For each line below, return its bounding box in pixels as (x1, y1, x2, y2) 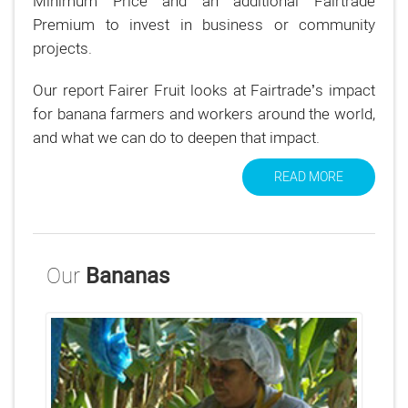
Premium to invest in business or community (33, 15, 375, 34)
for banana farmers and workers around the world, (33, 104, 375, 123)
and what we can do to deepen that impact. (33, 127, 320, 147)
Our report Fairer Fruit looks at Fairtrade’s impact (33, 80, 375, 99)
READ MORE (274, 168, 343, 185)
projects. (33, 38, 92, 57)
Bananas (86, 261, 169, 289)
